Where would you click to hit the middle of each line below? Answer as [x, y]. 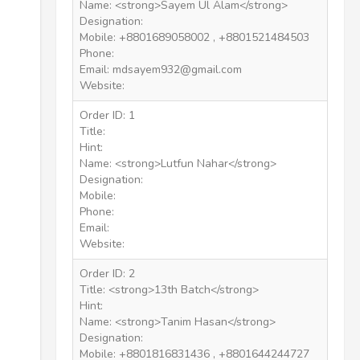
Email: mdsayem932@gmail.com [161, 70]
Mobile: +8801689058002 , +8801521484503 [194, 37]
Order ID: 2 [107, 274]
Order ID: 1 [107, 115]
